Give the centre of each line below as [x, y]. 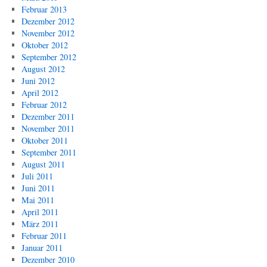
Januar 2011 [42, 248]
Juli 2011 [37, 176]
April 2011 [40, 212]
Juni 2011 [38, 188]
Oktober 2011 [44, 140]
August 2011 [43, 164]
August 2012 [43, 69]
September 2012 [49, 57]
